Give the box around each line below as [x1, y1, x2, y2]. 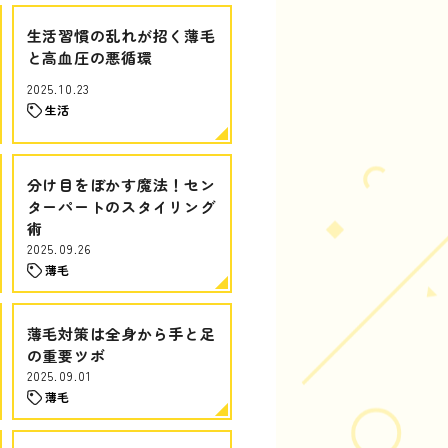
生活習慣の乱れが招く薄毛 [26, 25, 216, 46]
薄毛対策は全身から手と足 [26, 323, 216, 344]
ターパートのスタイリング [26, 196, 216, 217]
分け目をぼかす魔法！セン [26, 174, 216, 195]
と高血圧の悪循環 [26, 47, 153, 68]
